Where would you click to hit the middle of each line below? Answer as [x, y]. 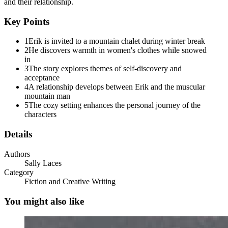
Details [18, 134]
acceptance [42, 78]
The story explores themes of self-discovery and [105, 69]
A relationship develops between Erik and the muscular [117, 87]
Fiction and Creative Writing [70, 181]
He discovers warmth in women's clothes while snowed [118, 50]
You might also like [44, 201]
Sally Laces [43, 163]
